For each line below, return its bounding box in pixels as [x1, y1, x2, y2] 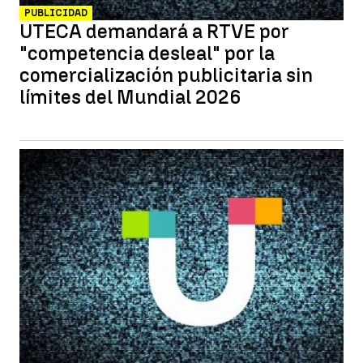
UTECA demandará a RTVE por [19, 19, 289, 43]
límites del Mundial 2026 [19, 85, 241, 109]
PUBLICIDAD [24, 7, 88, 19]
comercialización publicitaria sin [19, 63, 313, 87]
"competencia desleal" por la [19, 41, 275, 65]
